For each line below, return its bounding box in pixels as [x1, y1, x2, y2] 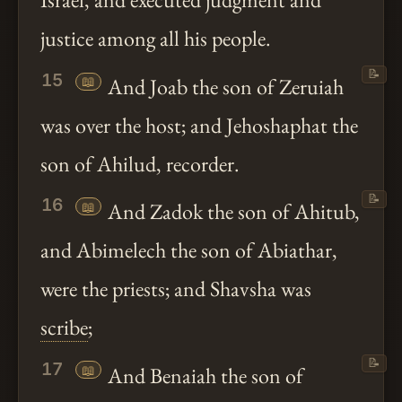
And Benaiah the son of [103, 361, 304, 389]
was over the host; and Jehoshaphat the [40, 111, 358, 140]
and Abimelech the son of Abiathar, [40, 236, 337, 265]
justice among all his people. [40, 24, 271, 53]
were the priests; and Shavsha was [40, 275, 311, 303]
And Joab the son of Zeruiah [103, 73, 345, 101]
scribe [40, 313, 88, 342]
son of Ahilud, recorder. [40, 150, 240, 179]
